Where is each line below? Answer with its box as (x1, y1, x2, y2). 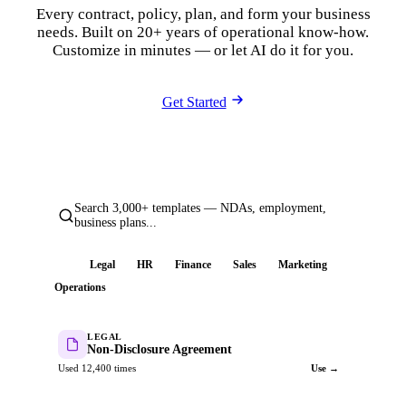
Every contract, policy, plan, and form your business (35, 5, 371, 23)
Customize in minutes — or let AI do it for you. (53, 42, 353, 59)
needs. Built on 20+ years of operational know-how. (37, 24, 369, 41)
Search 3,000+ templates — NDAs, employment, (74, 201, 326, 215)
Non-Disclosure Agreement (87, 342, 232, 356)
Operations (54, 281, 106, 294)
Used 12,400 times (58, 362, 136, 373)
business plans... (74, 216, 157, 229)
